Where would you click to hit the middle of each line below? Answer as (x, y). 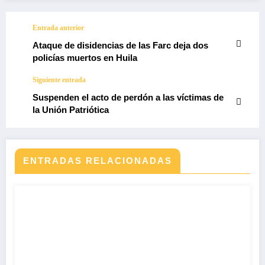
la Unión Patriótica (72, 109)
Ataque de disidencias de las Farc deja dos (120, 45)
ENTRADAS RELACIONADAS (98, 160)
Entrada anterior (58, 28)
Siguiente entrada (59, 80)
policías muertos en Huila (85, 57)
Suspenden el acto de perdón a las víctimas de (128, 97)
